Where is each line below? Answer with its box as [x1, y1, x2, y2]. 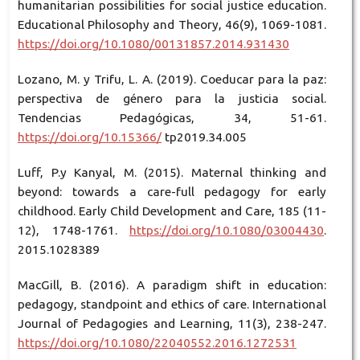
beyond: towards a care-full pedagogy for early [17, 185, 327, 199]
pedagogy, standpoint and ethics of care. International [17, 297, 327, 312]
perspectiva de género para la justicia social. [17, 92, 327, 106]
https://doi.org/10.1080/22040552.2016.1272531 [17, 336, 297, 350]
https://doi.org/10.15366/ [17, 130, 162, 145]
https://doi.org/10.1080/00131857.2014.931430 [17, 37, 289, 51]
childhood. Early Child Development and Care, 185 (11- [17, 204, 327, 219]
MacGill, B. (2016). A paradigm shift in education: [17, 278, 327, 292]
